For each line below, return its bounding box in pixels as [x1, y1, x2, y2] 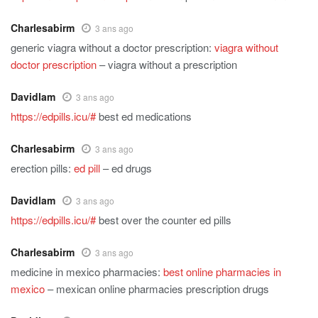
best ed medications [96, 109, 192, 124]
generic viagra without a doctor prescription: [11, 40, 214, 55]
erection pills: [11, 160, 74, 176]
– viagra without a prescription [97, 57, 237, 72]
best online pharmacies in [163, 264, 281, 280]
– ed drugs [100, 160, 152, 176]
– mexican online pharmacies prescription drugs [45, 281, 269, 297]
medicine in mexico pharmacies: [11, 264, 163, 280]
